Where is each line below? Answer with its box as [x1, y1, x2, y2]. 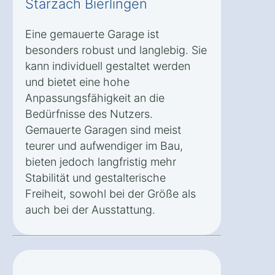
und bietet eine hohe [25, 75, 130, 88]
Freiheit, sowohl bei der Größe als [25, 187, 196, 200]
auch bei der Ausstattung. [25, 203, 155, 216]
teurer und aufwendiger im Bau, [25, 139, 183, 152]
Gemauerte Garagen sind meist [25, 123, 181, 136]
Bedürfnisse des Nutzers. [25, 107, 153, 120]
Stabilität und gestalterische [25, 171, 166, 184]
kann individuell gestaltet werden [25, 59, 190, 72]
